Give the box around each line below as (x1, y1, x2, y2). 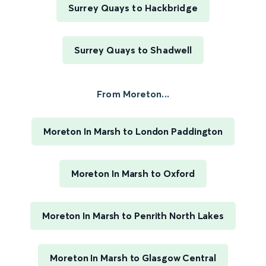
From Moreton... (97, 88, 169, 100)
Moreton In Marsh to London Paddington (43, 125, 223, 138)
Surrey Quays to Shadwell (74, 44, 192, 56)
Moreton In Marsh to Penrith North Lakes (42, 210, 224, 222)
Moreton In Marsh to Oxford (71, 167, 195, 180)
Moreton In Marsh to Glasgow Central (50, 252, 216, 264)
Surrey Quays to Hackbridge (68, 2, 198, 14)
